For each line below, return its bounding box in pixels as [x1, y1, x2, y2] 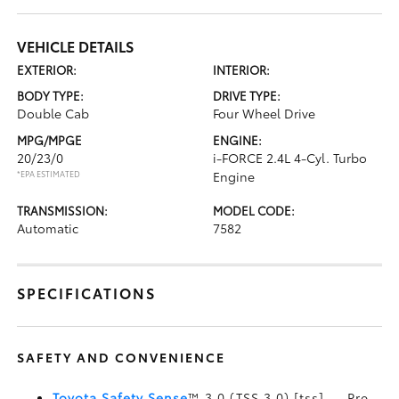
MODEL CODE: [213, 201, 295, 218]
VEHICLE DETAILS [17, 35, 134, 56]
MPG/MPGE [17, 131, 83, 148]
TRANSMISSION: [17, 201, 109, 218]
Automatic [17, 218, 79, 237]
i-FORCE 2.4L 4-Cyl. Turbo [213, 148, 367, 167]
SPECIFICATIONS [17, 281, 157, 303]
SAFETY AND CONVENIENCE [17, 347, 226, 366]
